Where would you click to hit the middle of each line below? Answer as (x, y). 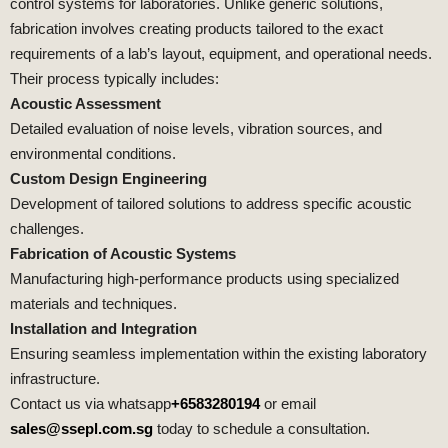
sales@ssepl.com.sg (81, 429)
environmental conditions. (93, 154)
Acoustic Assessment (85, 104)
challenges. (47, 229)
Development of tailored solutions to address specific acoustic (211, 204)
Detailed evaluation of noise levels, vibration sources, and (196, 129)
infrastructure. (55, 379)
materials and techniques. (93, 304)
